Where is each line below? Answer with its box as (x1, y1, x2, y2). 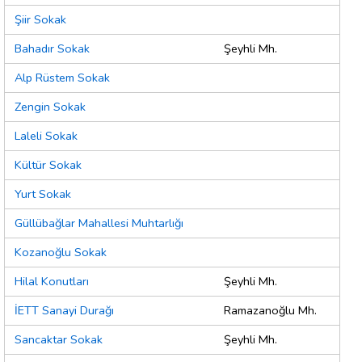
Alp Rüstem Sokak (15, 69, 110, 86)
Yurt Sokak (15, 186, 71, 203)
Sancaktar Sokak (15, 331, 103, 348)
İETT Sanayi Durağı (15, 302, 114, 319)
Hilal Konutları (15, 273, 89, 290)
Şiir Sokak (15, 11, 66, 28)
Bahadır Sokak (15, 40, 90, 57)
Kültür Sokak (15, 157, 82, 174)
